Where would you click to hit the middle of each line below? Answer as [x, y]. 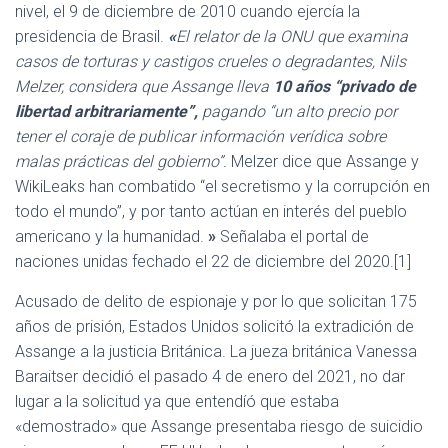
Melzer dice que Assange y [325, 161]
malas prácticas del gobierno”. [123, 161]
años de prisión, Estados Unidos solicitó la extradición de [214, 326]
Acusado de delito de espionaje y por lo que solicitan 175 [216, 301]
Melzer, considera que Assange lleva [144, 86]
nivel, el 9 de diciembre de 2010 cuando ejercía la [187, 11]
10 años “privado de [344, 86]
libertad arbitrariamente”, [106, 111]
